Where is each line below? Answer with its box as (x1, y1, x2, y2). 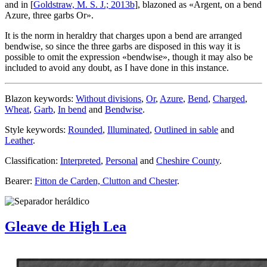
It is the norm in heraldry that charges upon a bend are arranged (5, 30, 242, 41)
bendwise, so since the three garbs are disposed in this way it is (5, 41, 240, 51)
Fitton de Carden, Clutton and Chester (35, 175, 177, 186)
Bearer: (5, 175, 35, 186)
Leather (5, 135, 33, 145)
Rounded (68, 124, 103, 135)
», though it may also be (163, 51, 253, 62)
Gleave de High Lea (5, 218, 126, 234)
